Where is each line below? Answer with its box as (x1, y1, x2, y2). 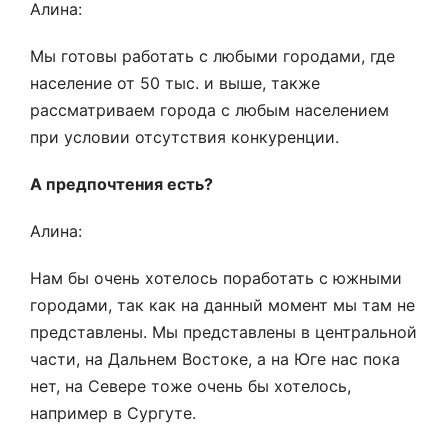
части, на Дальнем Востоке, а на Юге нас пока (30, 349, 400, 369)
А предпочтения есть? (30, 174, 213, 194)
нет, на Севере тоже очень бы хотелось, (30, 376, 351, 396)
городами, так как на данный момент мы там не (30, 295, 415, 315)
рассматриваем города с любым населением (30, 100, 389, 120)
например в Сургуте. (30, 403, 196, 423)
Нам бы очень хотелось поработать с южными (30, 268, 402, 288)
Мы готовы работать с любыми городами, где (30, 46, 395, 66)
